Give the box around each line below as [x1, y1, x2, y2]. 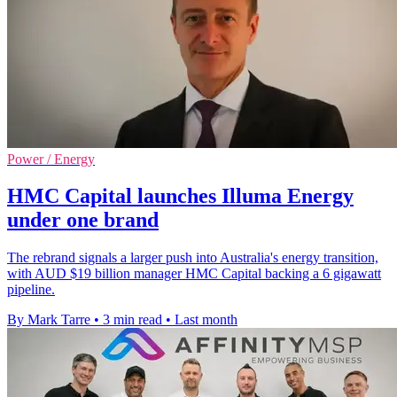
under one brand [7, 208, 159, 232]
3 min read [103, 312, 162, 328]
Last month [175, 312, 237, 328]
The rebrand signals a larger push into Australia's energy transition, [7, 250, 378, 266]
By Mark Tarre [7, 312, 90, 328]
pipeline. [7, 282, 55, 298]
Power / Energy [7, 151, 95, 167]
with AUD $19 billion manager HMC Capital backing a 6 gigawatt [7, 266, 381, 282]
